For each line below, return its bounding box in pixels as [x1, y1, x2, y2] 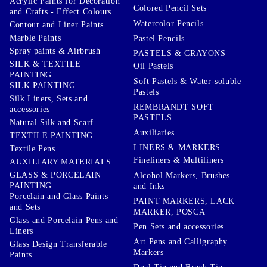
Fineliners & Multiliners [133, 156, 225, 165]
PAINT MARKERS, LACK [133, 196, 235, 206]
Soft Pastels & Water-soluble [133, 76, 241, 86]
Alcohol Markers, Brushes [133, 170, 231, 180]
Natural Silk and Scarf [10, 117, 94, 127]
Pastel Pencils [133, 33, 185, 43]
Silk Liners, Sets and [10, 94, 88, 103]
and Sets [10, 202, 41, 212]
